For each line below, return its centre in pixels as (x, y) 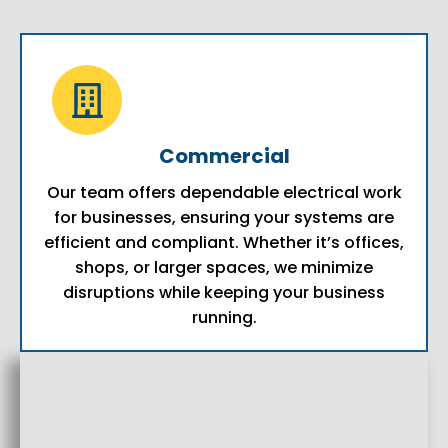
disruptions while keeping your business (224, 293)
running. (224, 318)
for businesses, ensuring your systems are (224, 218)
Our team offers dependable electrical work (224, 193)
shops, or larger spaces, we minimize (224, 268)
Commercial (224, 156)
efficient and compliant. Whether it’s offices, (224, 243)
